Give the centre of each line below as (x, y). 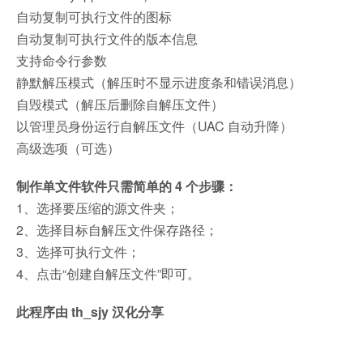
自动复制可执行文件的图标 (94, 16)
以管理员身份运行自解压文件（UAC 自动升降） (154, 126)
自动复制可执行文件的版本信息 (107, 38)
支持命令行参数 (62, 60)
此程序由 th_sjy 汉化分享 (90, 311)
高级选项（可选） (68, 147)
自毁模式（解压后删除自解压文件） (120, 104)
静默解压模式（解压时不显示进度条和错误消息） (159, 82)
